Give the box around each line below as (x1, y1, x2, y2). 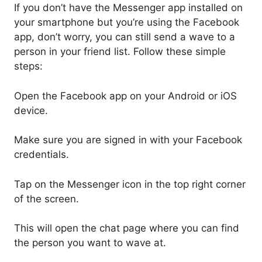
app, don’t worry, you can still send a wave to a (14, 31, 235, 43)
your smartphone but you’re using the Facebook (14, 16, 239, 29)
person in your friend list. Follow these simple (14, 46, 226, 58)
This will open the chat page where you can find (14, 222, 239, 235)
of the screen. (14, 192, 79, 205)
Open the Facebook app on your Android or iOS (14, 89, 237, 102)
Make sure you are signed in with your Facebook (14, 134, 242, 146)
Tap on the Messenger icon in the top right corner (14, 178, 246, 190)
